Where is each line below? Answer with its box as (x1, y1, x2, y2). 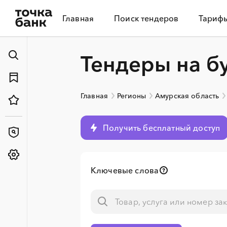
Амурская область (155, 91, 219, 100)
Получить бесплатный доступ (103, 123, 220, 133)
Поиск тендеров (114, 13, 179, 23)
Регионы (117, 91, 146, 100)
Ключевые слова (91, 165, 159, 175)
